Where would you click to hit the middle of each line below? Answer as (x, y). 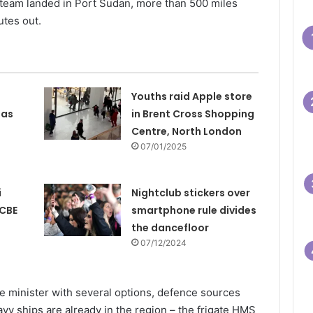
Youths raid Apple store (192, 96)
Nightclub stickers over (191, 192)
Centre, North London (187, 131)
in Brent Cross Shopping (193, 114)
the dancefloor (170, 227)
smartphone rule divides (194, 210)
